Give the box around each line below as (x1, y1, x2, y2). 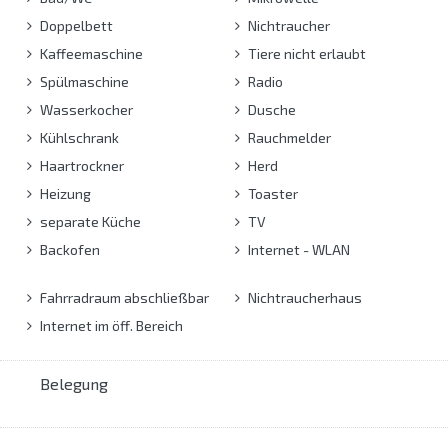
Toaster (244, 184, 298, 202)
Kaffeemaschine (37, 44, 143, 62)
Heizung (37, 184, 91, 202)
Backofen (37, 240, 100, 258)
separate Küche (37, 212, 141, 230)
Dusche (244, 100, 296, 118)
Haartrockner (37, 156, 124, 174)
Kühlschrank (37, 128, 119, 146)
